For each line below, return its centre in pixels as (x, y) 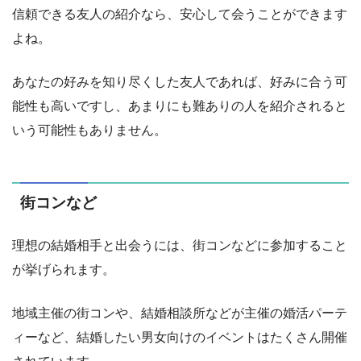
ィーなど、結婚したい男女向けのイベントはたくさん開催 (180, 337)
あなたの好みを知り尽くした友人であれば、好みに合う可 (180, 81)
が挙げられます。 (64, 269)
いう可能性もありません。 (89, 130)
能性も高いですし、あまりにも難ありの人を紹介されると (180, 106)
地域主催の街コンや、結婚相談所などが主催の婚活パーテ (180, 313)
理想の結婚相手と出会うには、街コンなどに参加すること (180, 245)
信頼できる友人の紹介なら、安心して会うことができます (180, 14)
